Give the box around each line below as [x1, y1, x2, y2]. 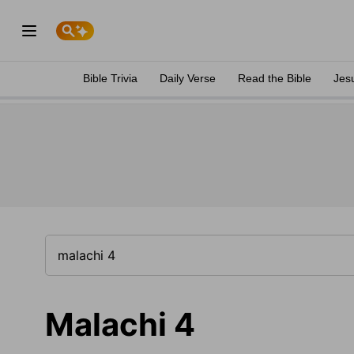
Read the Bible [238, 72, 311, 85]
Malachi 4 [45, 305, 195, 344]
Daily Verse [160, 72, 216, 85]
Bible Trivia [83, 72, 137, 85]
